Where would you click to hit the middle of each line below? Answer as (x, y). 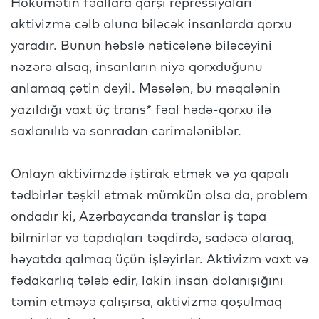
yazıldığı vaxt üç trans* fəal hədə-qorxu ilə (141, 110)
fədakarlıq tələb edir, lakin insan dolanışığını (147, 281)
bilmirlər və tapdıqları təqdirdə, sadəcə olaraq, (152, 239)
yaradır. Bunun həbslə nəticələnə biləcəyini (141, 46)
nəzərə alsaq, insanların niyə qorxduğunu (137, 68)
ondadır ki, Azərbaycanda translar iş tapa (138, 217)
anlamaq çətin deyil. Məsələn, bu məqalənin (146, 89)
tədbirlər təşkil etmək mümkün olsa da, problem (159, 196)
